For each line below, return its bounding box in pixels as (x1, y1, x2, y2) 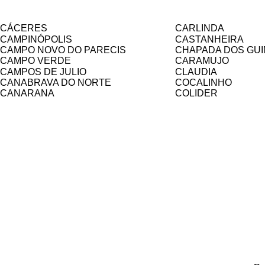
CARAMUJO (175, 56, 229, 66)
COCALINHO (175, 77, 232, 88)
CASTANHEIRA (175, 34, 244, 44)
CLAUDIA (175, 67, 217, 77)
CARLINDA (175, 23, 224, 33)
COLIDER (175, 88, 218, 98)
